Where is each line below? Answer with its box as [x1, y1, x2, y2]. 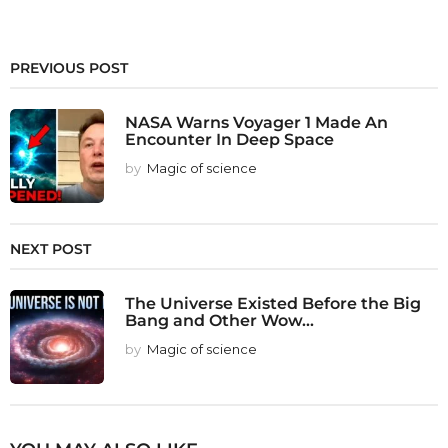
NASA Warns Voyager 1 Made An [125, 111, 388, 132]
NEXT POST [10, 239, 91, 258]
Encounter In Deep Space [125, 128, 334, 149]
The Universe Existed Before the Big [125, 292, 421, 313]
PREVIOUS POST [10, 58, 128, 77]
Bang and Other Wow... [125, 309, 314, 330]
